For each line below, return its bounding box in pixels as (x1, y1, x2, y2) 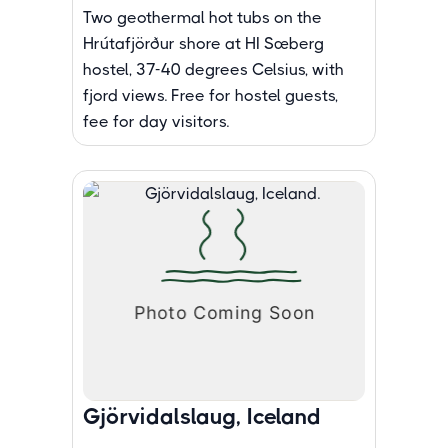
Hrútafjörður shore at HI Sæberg (83, 34, 324, 53)
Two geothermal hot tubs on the (83, 8, 322, 27)
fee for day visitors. (83, 112, 229, 131)
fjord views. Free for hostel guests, (83, 86, 338, 105)
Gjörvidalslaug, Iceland (83, 404, 321, 429)
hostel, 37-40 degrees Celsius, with (83, 60, 344, 79)
